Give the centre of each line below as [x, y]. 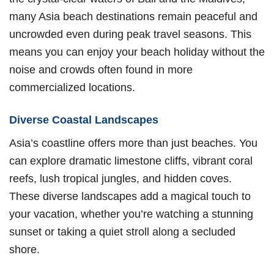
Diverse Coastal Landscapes [84, 119]
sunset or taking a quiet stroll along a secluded [122, 231]
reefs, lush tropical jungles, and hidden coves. [120, 178]
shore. [24, 249]
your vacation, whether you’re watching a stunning [131, 213]
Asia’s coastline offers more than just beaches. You [133, 143]
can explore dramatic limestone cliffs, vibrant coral [131, 160]
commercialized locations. [72, 87]
